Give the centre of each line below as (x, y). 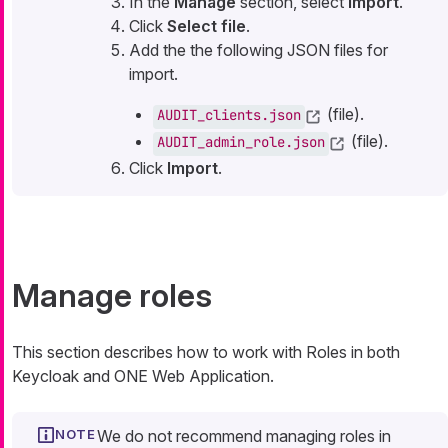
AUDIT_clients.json (229, 115)
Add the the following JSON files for (258, 50)
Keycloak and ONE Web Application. (143, 376)
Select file (206, 26)
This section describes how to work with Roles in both (206, 352)
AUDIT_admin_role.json (241, 142)
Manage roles (112, 296)
